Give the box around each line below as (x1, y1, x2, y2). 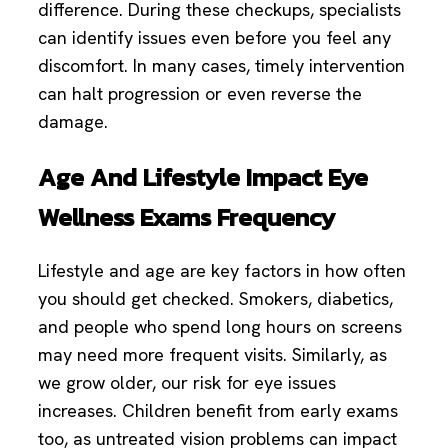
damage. (38, 109, 108, 133)
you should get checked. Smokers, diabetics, (38, 287, 393, 311)
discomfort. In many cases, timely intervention (38, 53, 405, 77)
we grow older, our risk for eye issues (38, 371, 336, 395)
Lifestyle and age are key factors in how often (38, 259, 406, 283)
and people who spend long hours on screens (38, 315, 402, 339)
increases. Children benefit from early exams (38, 399, 398, 423)
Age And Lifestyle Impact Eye (38, 157, 368, 196)
